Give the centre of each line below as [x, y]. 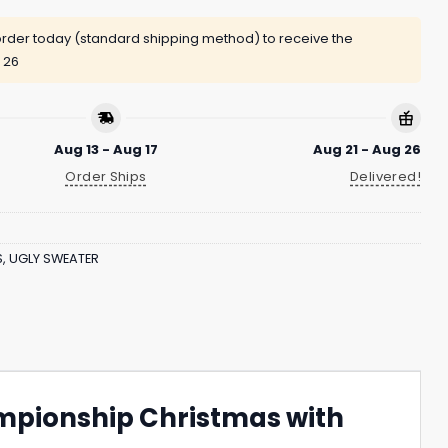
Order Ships [106, 176]
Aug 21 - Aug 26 [367, 149]
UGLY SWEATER [54, 259]
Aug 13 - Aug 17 [106, 149]
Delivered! [385, 176]
